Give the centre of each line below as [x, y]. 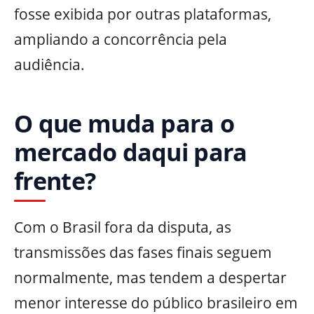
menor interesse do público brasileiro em [156, 302]
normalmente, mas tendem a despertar [150, 277]
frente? [55, 181]
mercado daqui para [131, 152]
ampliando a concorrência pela [121, 40]
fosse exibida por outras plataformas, [143, 14]
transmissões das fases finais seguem [143, 252]
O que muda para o [124, 123]
